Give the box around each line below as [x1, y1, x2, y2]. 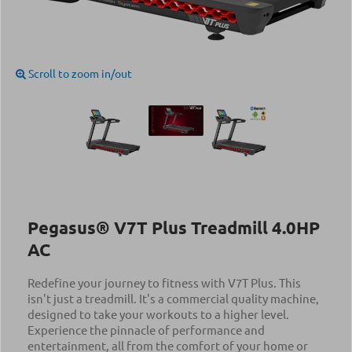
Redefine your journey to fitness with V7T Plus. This [27, 275, 301, 290]
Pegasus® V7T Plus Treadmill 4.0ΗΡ [27, 217, 320, 238]
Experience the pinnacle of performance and [27, 322, 265, 337]
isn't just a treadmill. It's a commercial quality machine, [27, 291, 319, 306]
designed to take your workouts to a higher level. [27, 306, 289, 321]
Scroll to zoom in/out [26, 66, 132, 80]
